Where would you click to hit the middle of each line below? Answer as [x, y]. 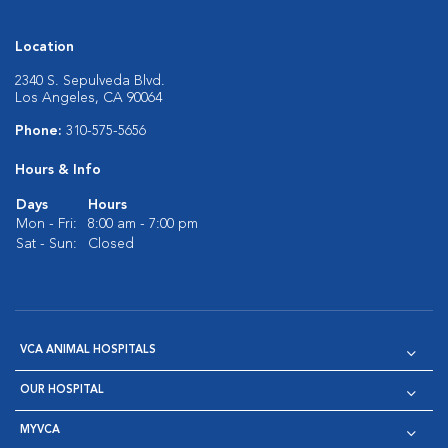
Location [44, 47]
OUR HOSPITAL [62, 390]
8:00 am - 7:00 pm [143, 224]
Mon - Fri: [46, 224]
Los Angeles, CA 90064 [88, 98]
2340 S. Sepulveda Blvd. [90, 81]
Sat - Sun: [46, 244]
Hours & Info [58, 170]
